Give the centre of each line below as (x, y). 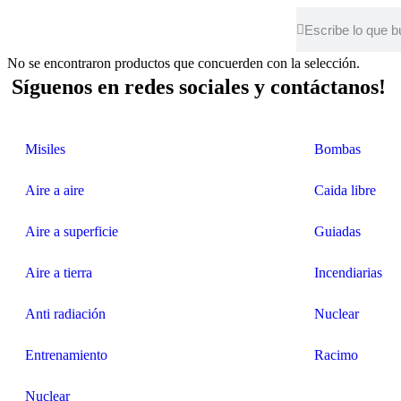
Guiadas (337, 231)
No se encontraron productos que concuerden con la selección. (183, 63)
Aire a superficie (72, 231)
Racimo (336, 355)
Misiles (45, 149)
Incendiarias (348, 273)
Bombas (337, 149)
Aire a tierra (59, 273)
